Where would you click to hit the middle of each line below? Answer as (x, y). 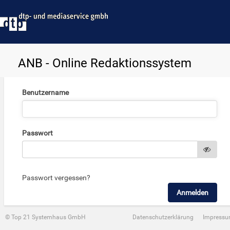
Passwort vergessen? (56, 178)
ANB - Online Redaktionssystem (105, 63)
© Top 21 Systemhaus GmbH (45, 217)
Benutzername (45, 92)
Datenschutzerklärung (163, 217)
